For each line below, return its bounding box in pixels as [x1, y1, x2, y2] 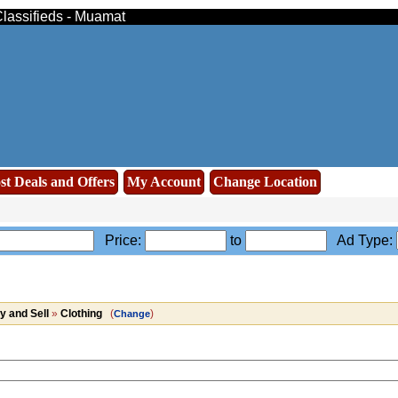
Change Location [213, 174, 317, 189]
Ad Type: [326, 233, 396, 248]
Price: [93, 233, 145, 248]
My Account [127, 174, 201, 189]
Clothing [60, 307, 102, 320]
